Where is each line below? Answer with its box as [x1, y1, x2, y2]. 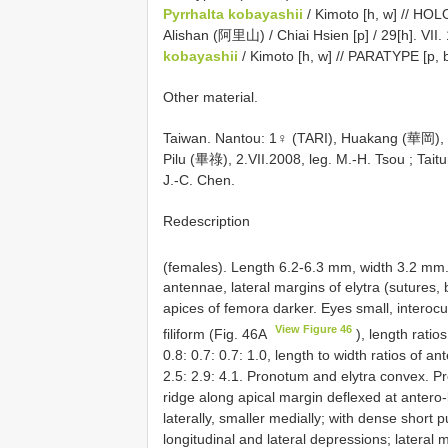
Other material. [163, 88, 258, 105]
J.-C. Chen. [163, 171, 235, 188]
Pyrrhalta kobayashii [163, 5, 303, 22]
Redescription [163, 212, 250, 229]
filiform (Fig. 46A [163, 325, 270, 342]
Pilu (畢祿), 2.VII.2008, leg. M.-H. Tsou [163, 150, 405, 167]
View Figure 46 [275, 323, 353, 336]
